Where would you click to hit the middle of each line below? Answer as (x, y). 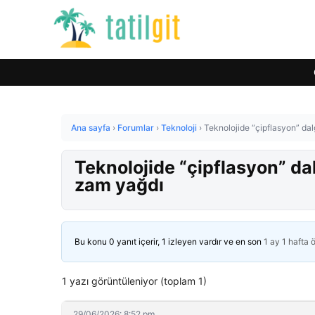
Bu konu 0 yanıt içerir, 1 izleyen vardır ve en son (169, 242)
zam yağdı (119, 185)
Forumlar (136, 128)
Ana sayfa (91, 128)
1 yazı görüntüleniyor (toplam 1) (134, 281)
